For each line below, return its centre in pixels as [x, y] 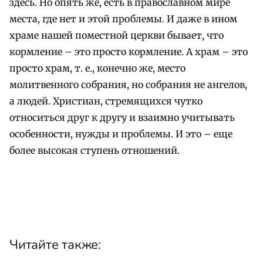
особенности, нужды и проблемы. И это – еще [121, 134]
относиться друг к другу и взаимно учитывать [122, 118]
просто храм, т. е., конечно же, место [97, 68]
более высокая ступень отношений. [95, 151]
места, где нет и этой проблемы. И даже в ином [123, 19]
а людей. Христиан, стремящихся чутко [106, 101]
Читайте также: [55, 244]
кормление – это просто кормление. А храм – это [129, 52]
